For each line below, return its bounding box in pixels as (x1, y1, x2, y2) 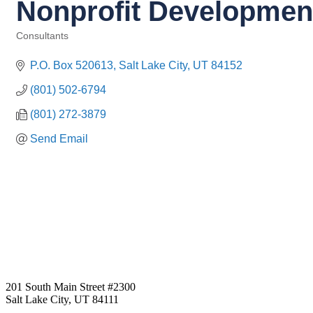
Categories (15, 41, 61, 51)
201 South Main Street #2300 (6, 281, 136, 293)
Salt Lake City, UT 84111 (6, 293, 119, 306)
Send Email (30, 133, 88, 145)
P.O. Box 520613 (30, 59, 113, 71)
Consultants (16, 31, 68, 41)
